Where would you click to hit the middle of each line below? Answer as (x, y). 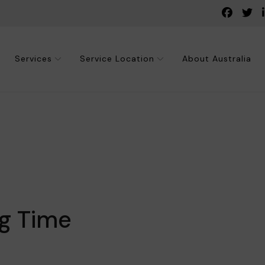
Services (33, 59)
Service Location (117, 59)
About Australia (217, 59)
